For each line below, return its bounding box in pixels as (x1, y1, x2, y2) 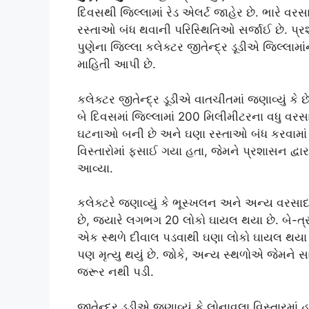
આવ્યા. (77, 161, 113, 175)
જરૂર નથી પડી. (77, 265, 154, 279)
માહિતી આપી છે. (77, 57, 156, 72)
